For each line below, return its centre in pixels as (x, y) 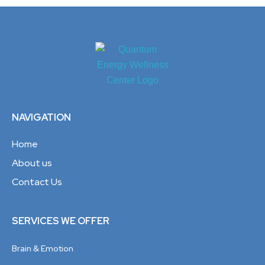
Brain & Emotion (43, 249)
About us (32, 163)
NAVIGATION (41, 118)
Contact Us (37, 182)
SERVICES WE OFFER (61, 221)
